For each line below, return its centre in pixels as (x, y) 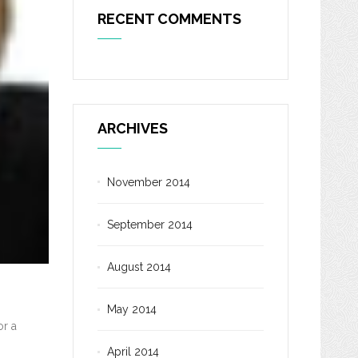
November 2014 (149, 182)
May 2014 (132, 309)
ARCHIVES (133, 128)
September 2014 (150, 225)
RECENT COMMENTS (169, 19)
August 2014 (139, 267)
